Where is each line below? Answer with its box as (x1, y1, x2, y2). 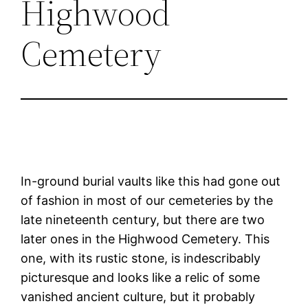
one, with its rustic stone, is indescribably (21, 250, 261, 265)
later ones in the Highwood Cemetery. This (21, 231, 270, 246)
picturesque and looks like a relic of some (21, 269, 261, 285)
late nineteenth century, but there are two (21, 212, 265, 227)
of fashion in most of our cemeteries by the (21, 192, 274, 208)
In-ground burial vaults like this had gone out (21, 173, 281, 188)
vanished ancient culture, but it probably (21, 289, 256, 304)
